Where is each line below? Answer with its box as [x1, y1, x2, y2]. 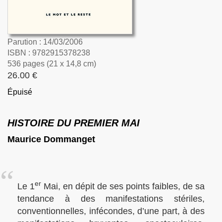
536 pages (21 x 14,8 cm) [7, 59, 96, 68]
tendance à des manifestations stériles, [17, 194, 205, 204]
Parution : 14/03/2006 [7, 38, 83, 46]
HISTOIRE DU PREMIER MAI [7, 117, 140, 128]
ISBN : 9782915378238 [7, 49, 90, 57]
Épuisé [7, 88, 32, 96]
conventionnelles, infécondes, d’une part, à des [17, 206, 205, 216]
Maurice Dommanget [7, 134, 95, 144]
